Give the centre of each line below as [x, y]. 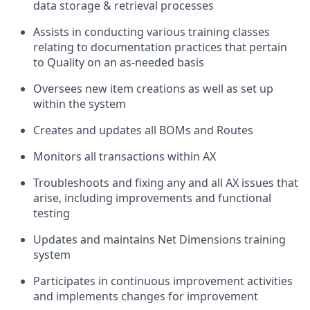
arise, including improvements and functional [152, 198]
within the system [80, 104]
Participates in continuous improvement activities [163, 281]
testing [52, 213]
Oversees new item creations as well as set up [153, 89]
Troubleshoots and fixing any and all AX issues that [166, 183]
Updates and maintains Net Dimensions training [159, 239]
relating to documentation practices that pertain [160, 47]
